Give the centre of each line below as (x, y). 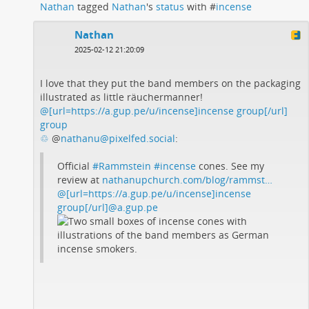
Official (75, 166)
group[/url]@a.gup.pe (108, 207)
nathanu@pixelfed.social (118, 138)
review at (80, 179)
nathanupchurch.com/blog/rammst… (187, 179)
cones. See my (230, 166)
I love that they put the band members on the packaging (170, 83)
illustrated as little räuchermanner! (121, 97)
